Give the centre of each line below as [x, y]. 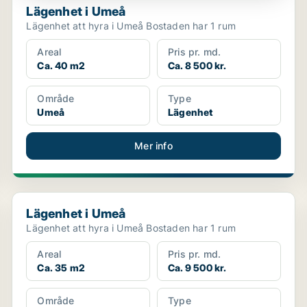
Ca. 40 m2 [61, 65]
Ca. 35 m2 [61, 268]
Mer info [153, 146]
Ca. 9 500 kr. [197, 268]
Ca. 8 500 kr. [197, 65]
